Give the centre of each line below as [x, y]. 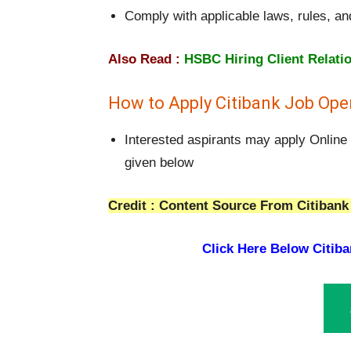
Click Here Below [255, 249]
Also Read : [144, 60]
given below [159, 163]
